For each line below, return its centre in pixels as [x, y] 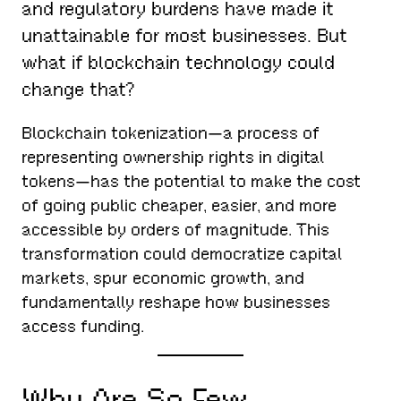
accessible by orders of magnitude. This [176, 230]
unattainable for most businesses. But [185, 35]
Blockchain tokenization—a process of [171, 133]
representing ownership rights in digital [173, 158]
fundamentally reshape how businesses [176, 303]
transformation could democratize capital [182, 254]
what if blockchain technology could [179, 62]
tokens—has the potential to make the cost [192, 182]
